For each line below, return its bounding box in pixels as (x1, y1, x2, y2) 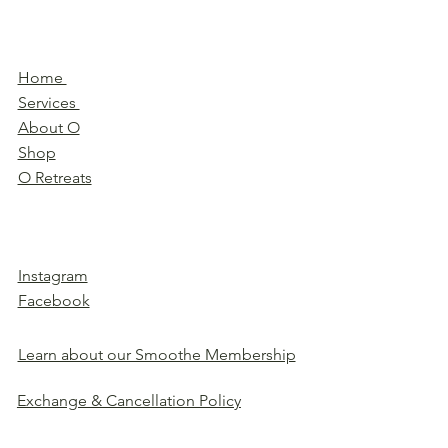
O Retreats (17, 168, 92, 188)
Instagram (17, 266, 88, 285)
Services (17, 93, 80, 113)
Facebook (17, 291, 90, 310)
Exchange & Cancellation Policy (16, 390, 241, 410)
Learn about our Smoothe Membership (17, 344, 296, 364)
